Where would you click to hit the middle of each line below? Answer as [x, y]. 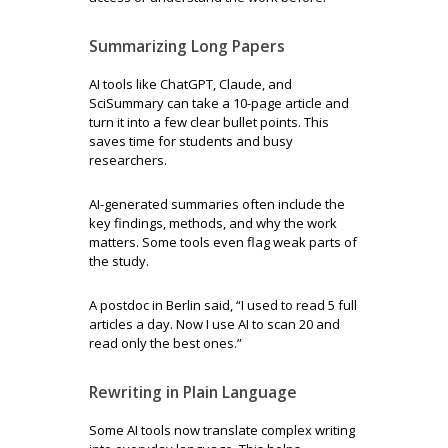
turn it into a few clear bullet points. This [209, 122]
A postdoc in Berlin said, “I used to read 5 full [223, 305]
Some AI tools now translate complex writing [222, 430]
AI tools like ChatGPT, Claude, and [190, 84]
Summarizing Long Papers [187, 46]
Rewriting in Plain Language [193, 392]
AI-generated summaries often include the [217, 204]
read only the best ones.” [165, 343]
